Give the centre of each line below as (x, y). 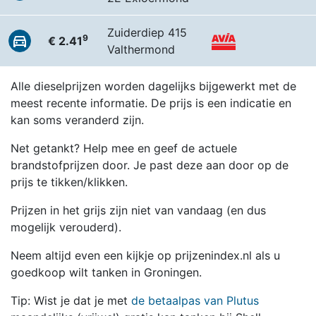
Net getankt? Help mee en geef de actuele (124, 148)
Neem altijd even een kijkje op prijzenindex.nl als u (145, 255)
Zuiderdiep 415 (147, 32)
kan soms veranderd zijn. (77, 120)
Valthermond (141, 49)
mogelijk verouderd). (66, 227)
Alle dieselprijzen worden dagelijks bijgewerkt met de (153, 86)
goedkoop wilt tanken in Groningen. (106, 272)
